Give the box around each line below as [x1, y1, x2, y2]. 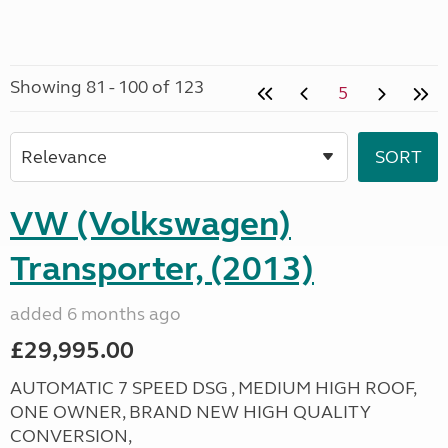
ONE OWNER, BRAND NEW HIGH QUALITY [10, 401, 371, 423]
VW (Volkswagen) [10, 203, 291, 245]
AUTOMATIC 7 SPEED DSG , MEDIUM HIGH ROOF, [10, 377, 416, 399]
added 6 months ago [10, 303, 181, 325]
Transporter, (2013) [10, 248, 314, 290]
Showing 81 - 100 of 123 [10, 76, 204, 98]
